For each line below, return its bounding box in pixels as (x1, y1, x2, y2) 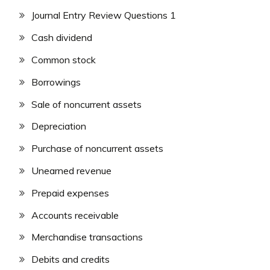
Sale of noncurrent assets (31, 98, 142, 110)
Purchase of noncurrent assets (31, 142, 163, 155)
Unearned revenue (31, 164, 111, 177)
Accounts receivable (31, 209, 119, 221)
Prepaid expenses (31, 186, 109, 199)
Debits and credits (31, 253, 110, 266)
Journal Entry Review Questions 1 (31, 9, 176, 22)
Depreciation (31, 120, 86, 133)
